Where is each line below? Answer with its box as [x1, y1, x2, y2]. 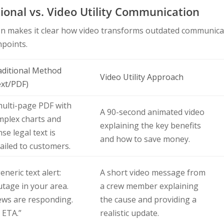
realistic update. [99, 207, 159, 219]
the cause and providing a [99, 194, 196, 205]
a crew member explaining [99, 180, 198, 192]
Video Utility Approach [99, 71, 183, 83]
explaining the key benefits [99, 120, 201, 131]
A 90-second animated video [99, 106, 204, 118]
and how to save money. [99, 133, 190, 145]
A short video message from [99, 167, 205, 178]
